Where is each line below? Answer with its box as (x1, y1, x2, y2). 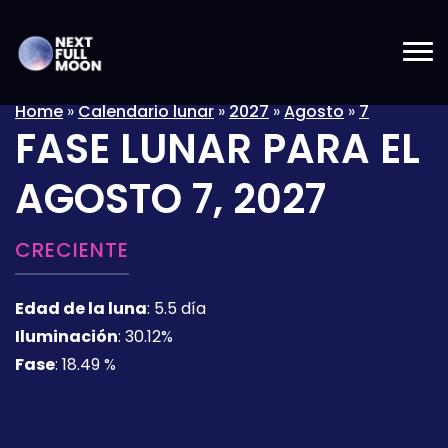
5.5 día (154, 297, 206, 320)
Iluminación (15, 325, 118, 348)
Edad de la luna (15, 297, 147, 320)
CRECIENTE (15, 236, 129, 264)
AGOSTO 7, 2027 (15, 171, 326, 227)
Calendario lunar (78, 100, 214, 123)
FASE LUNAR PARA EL (15, 121, 420, 177)
